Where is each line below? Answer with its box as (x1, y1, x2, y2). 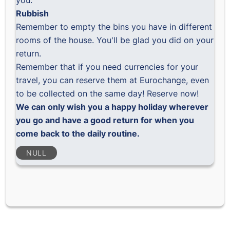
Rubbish (16, 8, 49, 18)
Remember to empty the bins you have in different (16, 22, 213, 32)
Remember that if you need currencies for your (16, 62, 199, 72)
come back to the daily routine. (16, 128, 140, 139)
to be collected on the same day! (16, 88, 147, 99)
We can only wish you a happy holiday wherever (16, 102, 209, 112)
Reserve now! (147, 88, 199, 99)
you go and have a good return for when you (16, 115, 195, 125)
